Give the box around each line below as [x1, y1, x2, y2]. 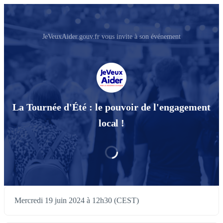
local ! [98, 117, 125, 129]
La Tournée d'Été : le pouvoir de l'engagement [12, 102, 211, 113]
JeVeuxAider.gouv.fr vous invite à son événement [42, 33, 181, 40]
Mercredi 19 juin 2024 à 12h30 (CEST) [14, 196, 139, 205]
